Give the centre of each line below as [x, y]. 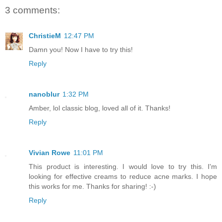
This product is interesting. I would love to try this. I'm [123, 166]
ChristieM [45, 35]
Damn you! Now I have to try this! [81, 49]
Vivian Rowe [50, 152]
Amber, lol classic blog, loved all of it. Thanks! [100, 108]
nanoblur [44, 94]
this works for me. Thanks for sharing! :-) [92, 186]
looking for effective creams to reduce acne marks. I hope [123, 176]
